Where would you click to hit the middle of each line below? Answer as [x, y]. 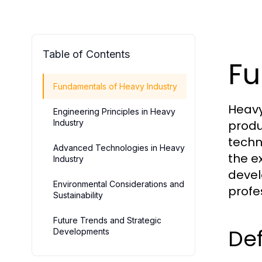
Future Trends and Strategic [107, 220]
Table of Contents [86, 54]
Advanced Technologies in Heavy [119, 148]
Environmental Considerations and [119, 184]
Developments [81, 231]
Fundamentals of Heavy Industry [115, 86]
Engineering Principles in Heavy [114, 111]
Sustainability [78, 195]
